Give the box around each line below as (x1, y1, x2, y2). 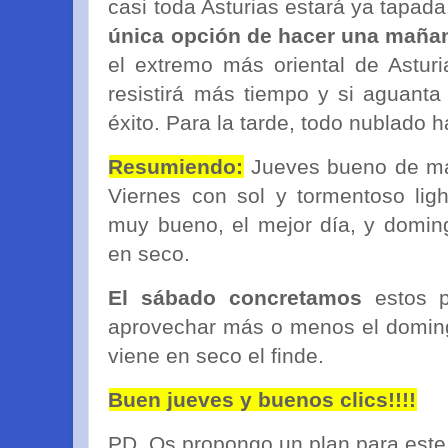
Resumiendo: (108, 155, 244, 179)
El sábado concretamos (108, 285, 362, 309)
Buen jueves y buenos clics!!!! (108, 387, 417, 411)
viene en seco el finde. (108, 343, 325, 367)
